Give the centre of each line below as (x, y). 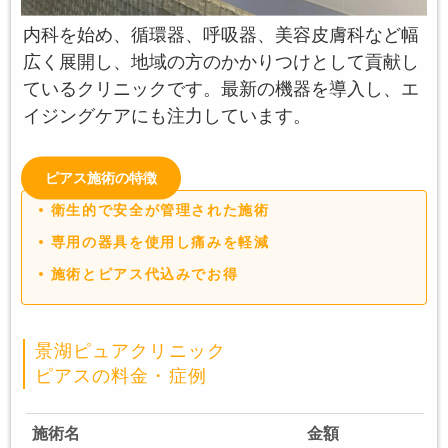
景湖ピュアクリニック (130, 351)
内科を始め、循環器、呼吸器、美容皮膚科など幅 (221, 34)
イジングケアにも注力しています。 (167, 115)
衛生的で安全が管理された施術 (160, 211)
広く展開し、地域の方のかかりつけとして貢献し (221, 61)
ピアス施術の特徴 (101, 178)
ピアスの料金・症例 (121, 376)
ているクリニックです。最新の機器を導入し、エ (221, 88)
